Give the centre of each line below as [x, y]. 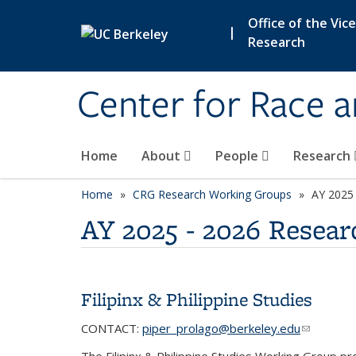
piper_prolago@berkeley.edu [221, 328]
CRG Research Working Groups [212, 194]
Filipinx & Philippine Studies [197, 299]
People [238, 156]
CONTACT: [112, 328]
